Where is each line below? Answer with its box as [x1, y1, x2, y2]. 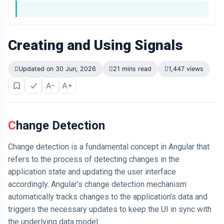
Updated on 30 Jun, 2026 [18, 65, 96, 72]
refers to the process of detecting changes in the [8, 154, 179, 164]
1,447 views [168, 65, 203, 72]
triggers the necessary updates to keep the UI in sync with [8, 204, 211, 214]
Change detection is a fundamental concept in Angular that [8, 142, 209, 151]
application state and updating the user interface [8, 167, 176, 176]
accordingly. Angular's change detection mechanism [8, 179, 186, 189]
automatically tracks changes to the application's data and [8, 192, 207, 201]
